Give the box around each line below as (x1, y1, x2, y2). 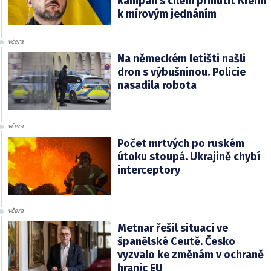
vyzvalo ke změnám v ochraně (117, 247, 264, 261)
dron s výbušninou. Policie (117, 65, 246, 79)
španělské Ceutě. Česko (117, 234, 235, 248)
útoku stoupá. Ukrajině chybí (117, 149, 260, 163)
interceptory (117, 163, 180, 177)
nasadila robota (117, 78, 197, 92)
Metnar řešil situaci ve (117, 221, 228, 235)
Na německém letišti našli (117, 51, 246, 65)
